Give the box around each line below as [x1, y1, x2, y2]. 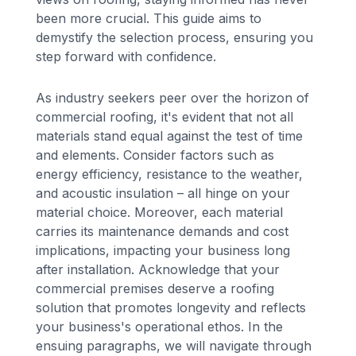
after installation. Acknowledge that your [36, 261, 281, 278]
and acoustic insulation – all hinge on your [36, 185, 291, 202]
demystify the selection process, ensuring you [36, 29, 314, 46]
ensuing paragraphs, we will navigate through [36, 338, 312, 354]
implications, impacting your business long [36, 242, 291, 259]
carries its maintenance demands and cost [36, 223, 289, 240]
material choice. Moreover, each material [36, 204, 284, 221]
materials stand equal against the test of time [36, 128, 304, 145]
